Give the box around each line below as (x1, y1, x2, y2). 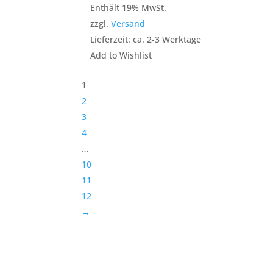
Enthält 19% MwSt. (90, 1, 167, 13)
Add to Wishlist (90, 49, 152, 61)
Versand (111, 17, 146, 29)
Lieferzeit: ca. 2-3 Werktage (90, 33, 202, 45)
